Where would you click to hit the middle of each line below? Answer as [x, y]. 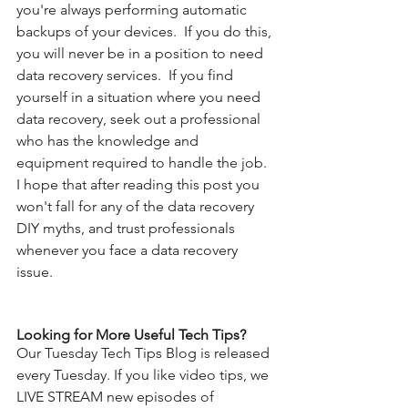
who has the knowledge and [109, 140]
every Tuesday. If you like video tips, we [144, 374]
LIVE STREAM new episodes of [117, 396]
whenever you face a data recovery [129, 250]
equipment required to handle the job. [143, 162]
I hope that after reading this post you [140, 184]
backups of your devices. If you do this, [146, 31]
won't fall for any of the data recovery [137, 206]
